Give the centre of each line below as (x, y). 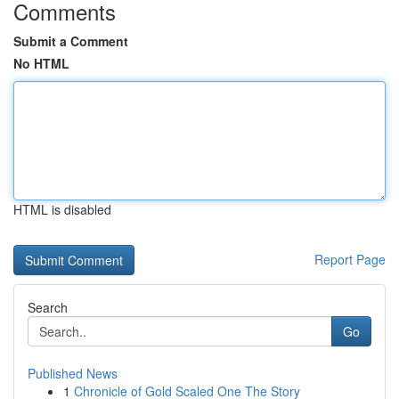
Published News (73, 373)
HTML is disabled (62, 209)
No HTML (41, 63)
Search (48, 307)
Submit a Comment (71, 41)
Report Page (350, 259)
